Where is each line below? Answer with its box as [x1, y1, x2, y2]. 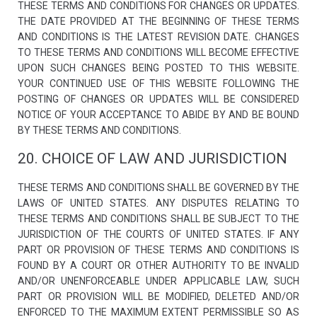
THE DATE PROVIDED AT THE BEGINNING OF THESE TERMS [18, 16, 299, 27]
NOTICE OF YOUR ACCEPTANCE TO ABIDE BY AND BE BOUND [18, 109, 299, 120]
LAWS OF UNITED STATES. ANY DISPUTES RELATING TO [18, 197, 299, 209]
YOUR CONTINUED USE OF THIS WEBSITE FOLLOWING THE [18, 78, 299, 89]
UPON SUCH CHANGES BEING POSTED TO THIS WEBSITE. [18, 62, 299, 74]
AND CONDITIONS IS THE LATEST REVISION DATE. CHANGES [18, 31, 299, 42]
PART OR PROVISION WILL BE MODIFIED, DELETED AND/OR [18, 291, 299, 302]
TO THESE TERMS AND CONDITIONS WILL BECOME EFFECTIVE [18, 47, 299, 58]
